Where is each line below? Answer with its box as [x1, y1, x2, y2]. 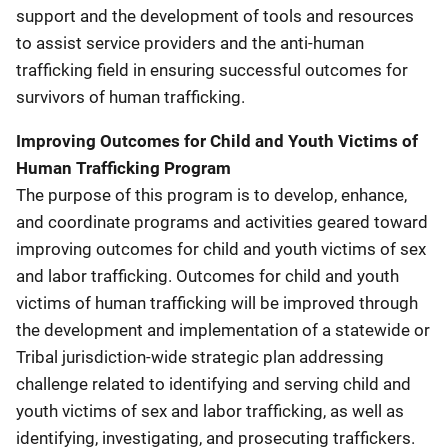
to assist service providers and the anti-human [16, 33, 364, 53]
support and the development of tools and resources [16, 6, 414, 26]
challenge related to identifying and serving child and [16, 374, 411, 394]
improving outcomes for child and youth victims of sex [16, 239, 426, 259]
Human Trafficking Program [16, 158, 231, 178]
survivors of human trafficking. [16, 87, 245, 107]
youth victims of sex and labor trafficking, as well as [16, 401, 404, 421]
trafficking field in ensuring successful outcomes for [16, 60, 408, 80]
